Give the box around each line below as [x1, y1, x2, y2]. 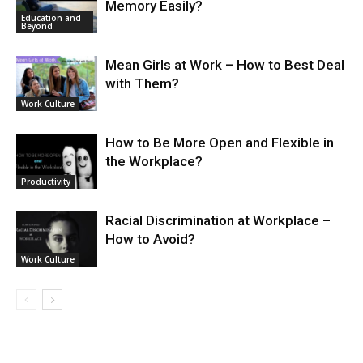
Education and [21, 12, 81, 24]
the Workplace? [105, 152, 203, 169]
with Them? [105, 75, 179, 92]
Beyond [21, 20, 53, 32]
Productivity [21, 176, 70, 188]
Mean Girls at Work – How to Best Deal [105, 56, 344, 73]
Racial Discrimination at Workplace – [105, 211, 331, 228]
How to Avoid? [105, 230, 195, 247]
